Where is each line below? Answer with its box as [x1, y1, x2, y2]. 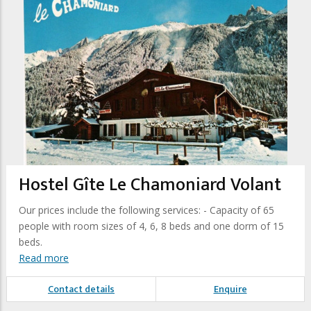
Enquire [213, 281, 247, 297]
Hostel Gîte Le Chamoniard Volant [19, 170, 281, 200]
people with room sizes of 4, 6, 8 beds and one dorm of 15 [19, 219, 284, 233]
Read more [19, 251, 69, 264]
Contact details [48, 281, 115, 297]
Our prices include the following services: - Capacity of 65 [19, 203, 274, 217]
